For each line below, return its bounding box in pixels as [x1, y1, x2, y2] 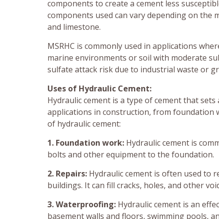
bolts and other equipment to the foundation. [47, 149, 214, 160]
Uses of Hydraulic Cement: [47, 83, 152, 94]
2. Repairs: [47, 168, 87, 179]
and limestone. [47, 22, 101, 33]
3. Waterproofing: [47, 199, 116, 210]
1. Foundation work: [47, 137, 126, 149]
